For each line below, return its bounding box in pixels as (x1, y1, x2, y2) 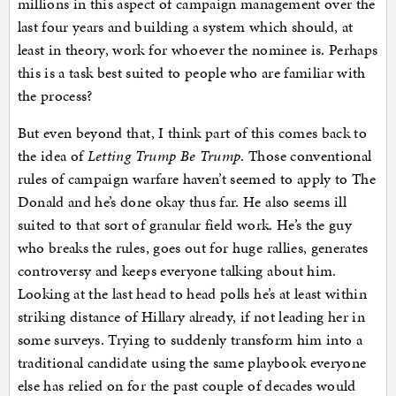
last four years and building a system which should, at (17, 16, 354, 38)
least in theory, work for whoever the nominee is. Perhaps (17, 39, 378, 61)
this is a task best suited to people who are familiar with (17, 62, 366, 84)
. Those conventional (240, 145, 372, 167)
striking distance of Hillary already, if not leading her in (17, 306, 366, 328)
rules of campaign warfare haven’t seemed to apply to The (17, 168, 377, 190)
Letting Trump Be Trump (87, 145, 241, 167)
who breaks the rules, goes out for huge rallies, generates (17, 237, 369, 259)
